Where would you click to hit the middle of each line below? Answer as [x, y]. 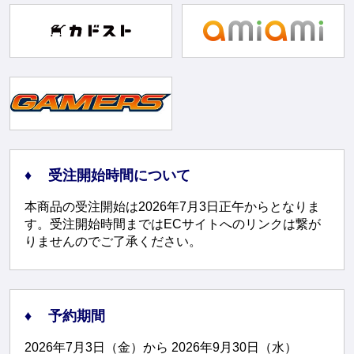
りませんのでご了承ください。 [113, 242]
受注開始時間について [119, 176]
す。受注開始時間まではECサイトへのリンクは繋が [172, 224]
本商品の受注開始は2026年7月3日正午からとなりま [172, 207]
